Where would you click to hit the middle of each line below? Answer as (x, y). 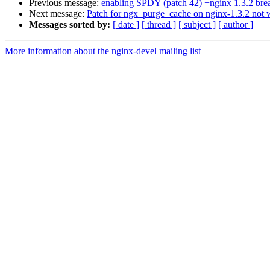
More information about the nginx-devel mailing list (103, 51)
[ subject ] (197, 25)
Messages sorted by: (70, 25)
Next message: (58, 14)
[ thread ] (159, 25)
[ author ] (236, 25)
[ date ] (126, 25)
